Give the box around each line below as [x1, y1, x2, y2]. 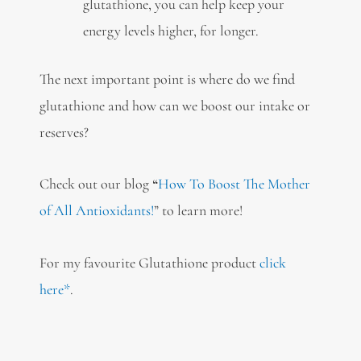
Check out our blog [39, 175, 149, 193]
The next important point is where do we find [39, 69, 295, 88]
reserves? [39, 122, 89, 141]
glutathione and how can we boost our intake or [39, 96, 310, 114]
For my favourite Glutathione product [39, 253, 259, 272]
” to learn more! [153, 201, 243, 220]
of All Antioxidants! [39, 201, 154, 220]
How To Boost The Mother [157, 175, 310, 193]
